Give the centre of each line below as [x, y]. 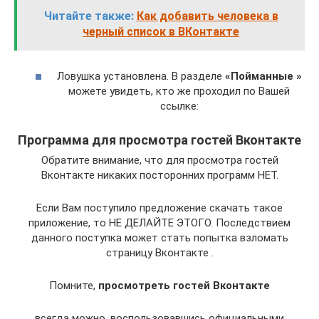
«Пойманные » [263, 76]
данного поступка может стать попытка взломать [159, 237]
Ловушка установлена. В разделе [141, 76]
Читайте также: [89, 16]
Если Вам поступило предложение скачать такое [159, 208]
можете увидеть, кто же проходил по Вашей [179, 91]
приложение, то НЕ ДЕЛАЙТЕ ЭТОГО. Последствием [159, 223]
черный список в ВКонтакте [161, 32]
